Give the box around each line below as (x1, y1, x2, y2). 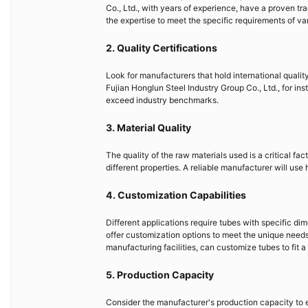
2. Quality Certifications (106, 42, 217, 54)
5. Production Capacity (106, 269, 214, 280)
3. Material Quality (106, 122, 191, 133)
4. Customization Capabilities (106, 189, 246, 201)
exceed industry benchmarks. (106, 95, 219, 105)
